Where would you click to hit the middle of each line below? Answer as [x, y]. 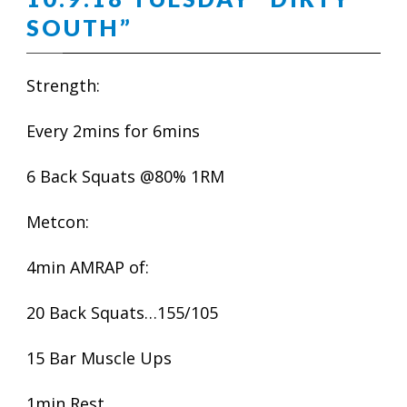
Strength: [63, 85]
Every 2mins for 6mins [113, 131]
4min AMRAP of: [88, 267]
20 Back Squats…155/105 [122, 313]
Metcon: [58, 222]
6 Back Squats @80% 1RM [125, 176]
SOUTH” [79, 27]
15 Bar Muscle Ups [99, 358]
